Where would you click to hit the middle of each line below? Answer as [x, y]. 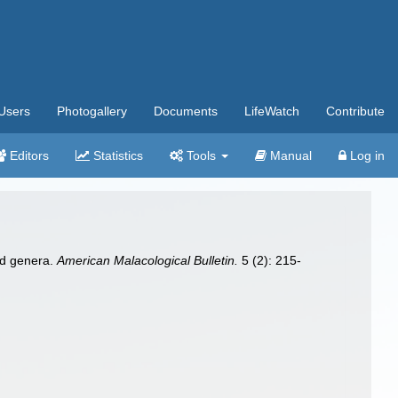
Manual [289, 155]
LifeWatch [272, 111]
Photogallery [92, 111]
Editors [28, 155]
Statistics [116, 155]
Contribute [355, 111]
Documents [186, 111]
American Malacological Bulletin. [148, 260]
